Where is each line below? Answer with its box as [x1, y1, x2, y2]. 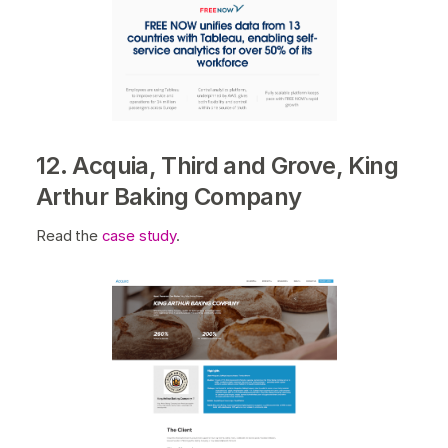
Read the [36, 226, 102, 246]
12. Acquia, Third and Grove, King [36, 151, 398, 181]
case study [101, 226, 176, 246]
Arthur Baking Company [36, 182, 302, 212]
